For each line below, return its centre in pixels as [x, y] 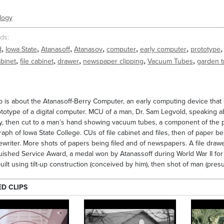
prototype [205, 49]
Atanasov [88, 49]
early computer [163, 49]
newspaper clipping [113, 61]
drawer [68, 61]
